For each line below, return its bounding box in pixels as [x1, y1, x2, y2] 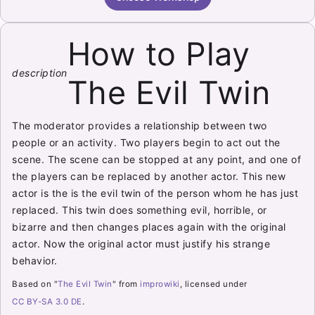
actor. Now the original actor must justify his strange [12, 238, 271, 250]
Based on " [12, 279, 58, 290]
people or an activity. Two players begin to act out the [12, 136, 281, 148]
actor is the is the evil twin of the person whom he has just [12, 187, 299, 199]
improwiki [140, 279, 180, 290]
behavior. [12, 255, 58, 266]
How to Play [67, 34, 250, 73]
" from [112, 279, 141, 290]
